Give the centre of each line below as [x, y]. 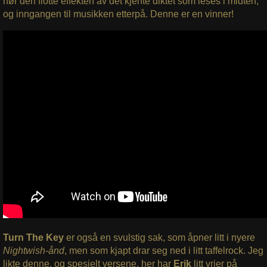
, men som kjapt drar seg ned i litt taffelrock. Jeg [164, 250]
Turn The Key [33, 237]
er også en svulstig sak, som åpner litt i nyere [159, 237]
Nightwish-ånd [33, 250]
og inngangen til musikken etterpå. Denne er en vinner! [118, 14]
